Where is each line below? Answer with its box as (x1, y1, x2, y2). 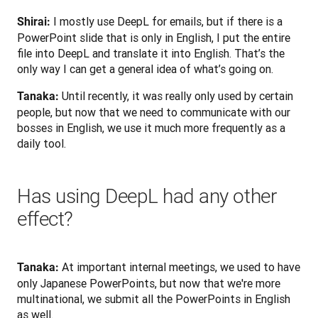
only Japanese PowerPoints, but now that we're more (17, 275, 280, 290)
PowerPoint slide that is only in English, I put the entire (17, 30, 290, 45)
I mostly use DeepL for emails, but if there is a (50, 13, 283, 28)
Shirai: (17, 14, 50, 28)
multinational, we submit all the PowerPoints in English (17, 291, 290, 306)
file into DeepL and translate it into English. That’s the (17, 45, 285, 60)
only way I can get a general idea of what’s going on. (17, 61, 273, 76)
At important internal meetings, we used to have (59, 259, 300, 274)
